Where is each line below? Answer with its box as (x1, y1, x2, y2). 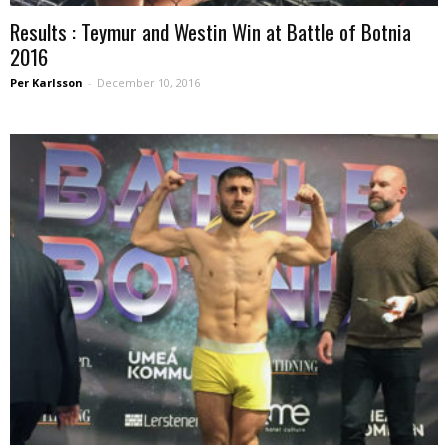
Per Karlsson (10, 75, 83, 91)
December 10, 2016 (97, 75, 200, 91)
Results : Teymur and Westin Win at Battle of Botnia (10, 16, 411, 48)
